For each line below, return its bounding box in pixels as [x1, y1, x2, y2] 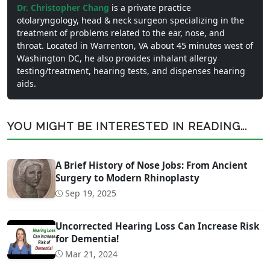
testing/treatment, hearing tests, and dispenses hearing [17, 65, 245, 77]
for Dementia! [55, 232, 119, 245]
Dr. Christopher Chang [17, 2, 111, 14]
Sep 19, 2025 [65, 187, 116, 199]
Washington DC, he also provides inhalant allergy [17, 52, 217, 64]
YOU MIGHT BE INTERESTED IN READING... [7, 120, 248, 133]
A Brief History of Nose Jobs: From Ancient [55, 159, 248, 172]
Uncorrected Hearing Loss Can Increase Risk [55, 219, 259, 232]
